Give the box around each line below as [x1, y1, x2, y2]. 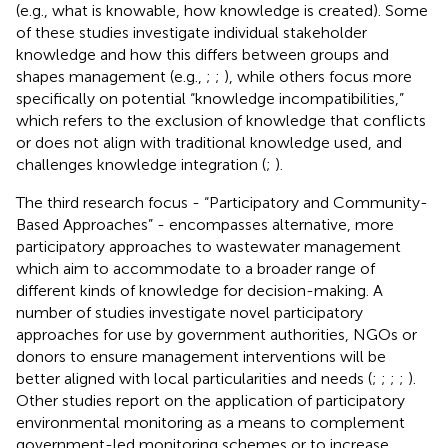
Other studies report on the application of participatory [16, 390, 405, 410]
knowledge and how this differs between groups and [16, 44, 389, 64]
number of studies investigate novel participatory [16, 302, 363, 322]
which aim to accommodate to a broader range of [16, 258, 375, 278]
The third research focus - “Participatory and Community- [16, 192, 428, 212]
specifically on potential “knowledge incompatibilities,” [16, 88, 404, 108]
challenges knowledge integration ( [16, 154, 266, 174]
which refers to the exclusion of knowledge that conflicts [16, 110, 426, 130]
